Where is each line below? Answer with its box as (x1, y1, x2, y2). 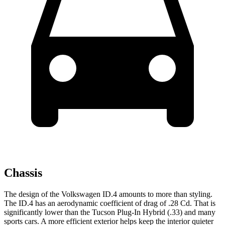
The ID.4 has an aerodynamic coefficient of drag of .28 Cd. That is (4, 198, 215, 207)
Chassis (4, 166, 42, 179)
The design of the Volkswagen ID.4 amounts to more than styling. (4, 189, 212, 198)
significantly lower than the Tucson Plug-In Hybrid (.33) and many (4, 207, 215, 216)
